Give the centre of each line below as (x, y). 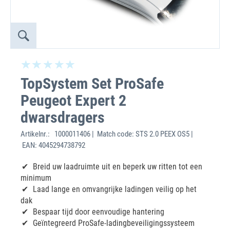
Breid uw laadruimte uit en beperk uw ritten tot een (118, 167)
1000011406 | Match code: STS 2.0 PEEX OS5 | (123, 134)
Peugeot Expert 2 (73, 100)
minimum (36, 178)
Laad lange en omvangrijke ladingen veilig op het (115, 189)
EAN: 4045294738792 (53, 145)
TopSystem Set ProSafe (92, 83)
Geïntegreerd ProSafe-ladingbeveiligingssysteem (114, 223)
